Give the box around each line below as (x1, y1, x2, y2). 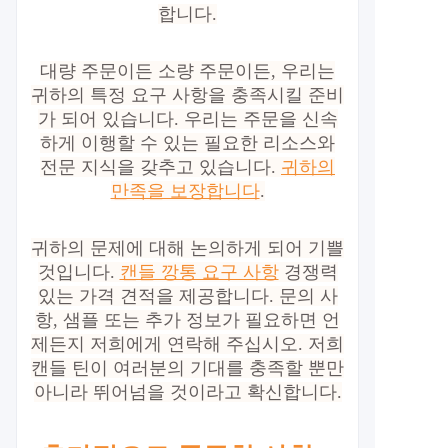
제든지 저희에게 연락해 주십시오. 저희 (31, 334, 344, 354)
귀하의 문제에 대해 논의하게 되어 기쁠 (31, 238, 344, 258)
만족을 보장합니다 (110, 181, 260, 201)
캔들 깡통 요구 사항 (119, 262, 279, 282)
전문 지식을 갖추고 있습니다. (40, 157, 281, 177)
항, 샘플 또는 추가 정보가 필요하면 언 (35, 310, 340, 330)
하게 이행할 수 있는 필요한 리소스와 (40, 133, 335, 153)
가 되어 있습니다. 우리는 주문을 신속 (37, 109, 338, 129)
